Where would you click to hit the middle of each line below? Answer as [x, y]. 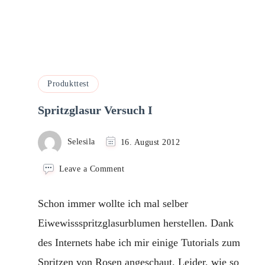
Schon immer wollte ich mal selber [113, 203]
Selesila [81, 142]
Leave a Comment [92, 168]
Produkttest [68, 84]
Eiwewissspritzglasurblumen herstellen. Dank [136, 223]
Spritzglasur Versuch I [95, 110]
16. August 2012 [150, 142]
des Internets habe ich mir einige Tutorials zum [139, 242]
